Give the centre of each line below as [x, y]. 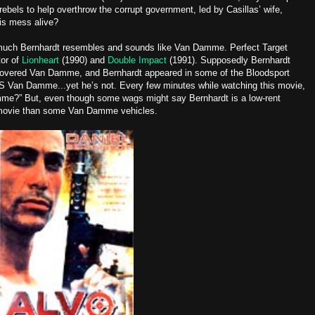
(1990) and [85, 60]
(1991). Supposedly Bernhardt [229, 60]
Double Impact [137, 60]
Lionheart [42, 60]
